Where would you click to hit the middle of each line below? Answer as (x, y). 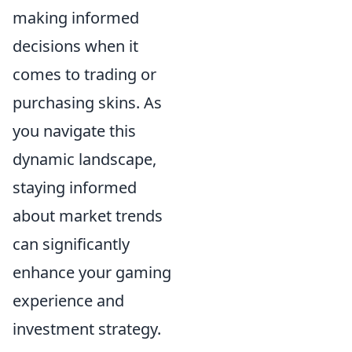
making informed (76, 18)
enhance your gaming (92, 272)
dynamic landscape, (84, 159)
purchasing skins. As (87, 103)
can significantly (71, 244)
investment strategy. (87, 329)
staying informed (75, 187)
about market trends (88, 216)
